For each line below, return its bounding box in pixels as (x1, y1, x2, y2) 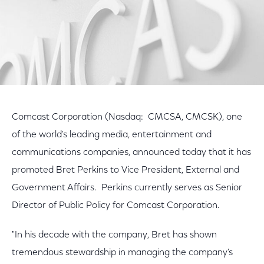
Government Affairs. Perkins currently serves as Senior (12, 183, 242, 193)
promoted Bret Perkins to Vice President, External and (12, 166, 239, 175)
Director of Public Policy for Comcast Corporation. (12, 201, 220, 210)
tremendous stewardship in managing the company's (12, 248, 233, 258)
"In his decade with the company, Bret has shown (12, 230, 217, 240)
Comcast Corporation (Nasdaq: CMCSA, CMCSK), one (12, 113, 242, 122)
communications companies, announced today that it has (12, 148, 251, 157)
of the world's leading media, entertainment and (12, 130, 212, 140)
